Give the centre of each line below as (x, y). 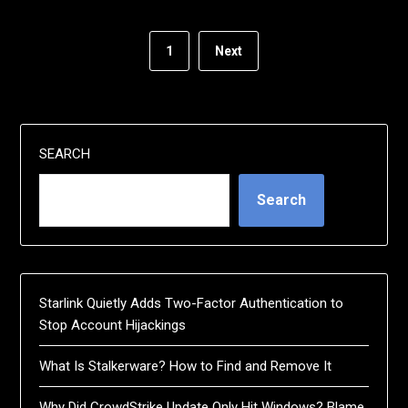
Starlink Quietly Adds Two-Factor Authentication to (192, 303)
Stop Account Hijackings (113, 325)
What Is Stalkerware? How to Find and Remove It (186, 366)
